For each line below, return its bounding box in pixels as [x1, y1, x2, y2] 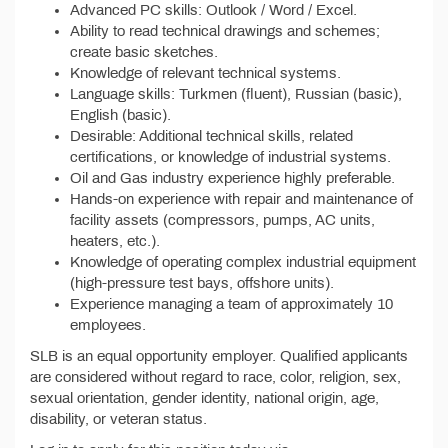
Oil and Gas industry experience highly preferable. [70, 170, 395, 186]
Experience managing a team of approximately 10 [70, 296, 393, 312]
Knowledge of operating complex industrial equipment [70, 254, 416, 270]
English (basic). [70, 107, 171, 123]
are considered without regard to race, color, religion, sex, [30, 369, 401, 385]
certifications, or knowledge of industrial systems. [70, 149, 391, 165]
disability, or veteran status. [30, 411, 207, 427]
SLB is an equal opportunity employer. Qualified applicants [30, 348, 408, 364]
